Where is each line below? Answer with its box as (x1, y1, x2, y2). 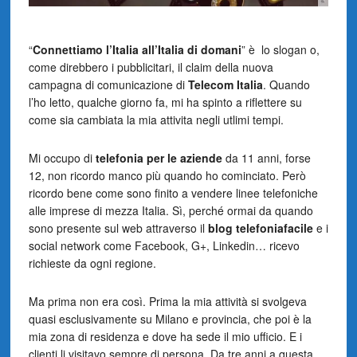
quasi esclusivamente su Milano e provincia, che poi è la (28, 311, 312, 328)
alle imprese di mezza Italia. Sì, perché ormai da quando (28, 202, 313, 219)
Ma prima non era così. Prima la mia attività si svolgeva (28, 293, 307, 310)
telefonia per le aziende (95, 150, 222, 167)
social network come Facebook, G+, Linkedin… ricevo (28, 237, 300, 254)
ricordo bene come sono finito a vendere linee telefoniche (28, 185, 318, 202)
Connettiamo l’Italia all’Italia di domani (32, 41, 241, 58)
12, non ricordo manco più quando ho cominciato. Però (28, 167, 306, 184)
